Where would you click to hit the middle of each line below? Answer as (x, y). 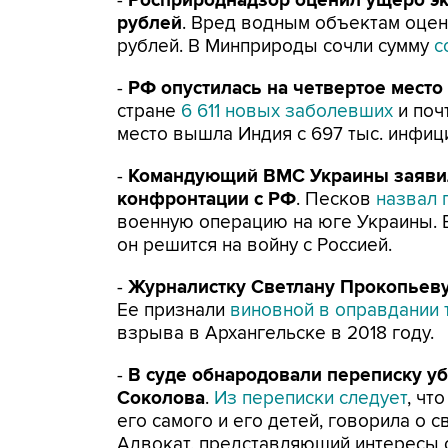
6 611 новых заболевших (289, 111)
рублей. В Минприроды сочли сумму (275, 46)
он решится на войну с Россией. (254, 245)
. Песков (336, 199)
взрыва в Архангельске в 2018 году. (275, 333)
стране (149, 111)
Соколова (161, 398)
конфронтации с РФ (206, 199)
